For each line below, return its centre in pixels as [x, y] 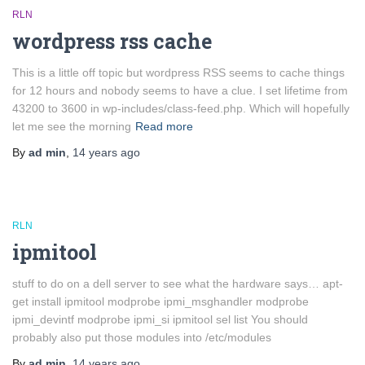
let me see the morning [72, 126]
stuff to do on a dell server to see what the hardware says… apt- [178, 284]
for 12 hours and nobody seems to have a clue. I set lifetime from [180, 90]
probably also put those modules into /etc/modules [142, 337]
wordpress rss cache [112, 41]
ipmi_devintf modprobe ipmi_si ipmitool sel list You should [160, 319]
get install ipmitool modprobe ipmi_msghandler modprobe [161, 301]
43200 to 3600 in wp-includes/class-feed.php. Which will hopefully [181, 108]
